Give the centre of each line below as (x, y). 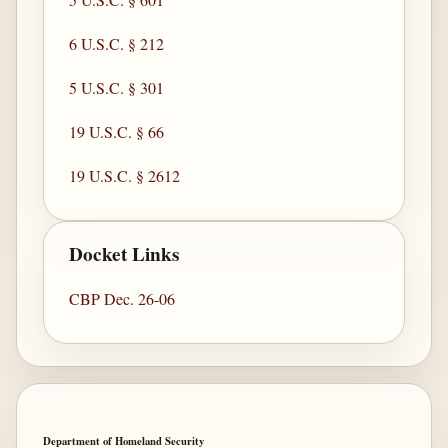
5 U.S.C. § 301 (117, 87)
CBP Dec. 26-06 (122, 298)
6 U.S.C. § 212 (117, 43)
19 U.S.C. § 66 (117, 131)
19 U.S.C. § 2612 (125, 175)
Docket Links (124, 254)
